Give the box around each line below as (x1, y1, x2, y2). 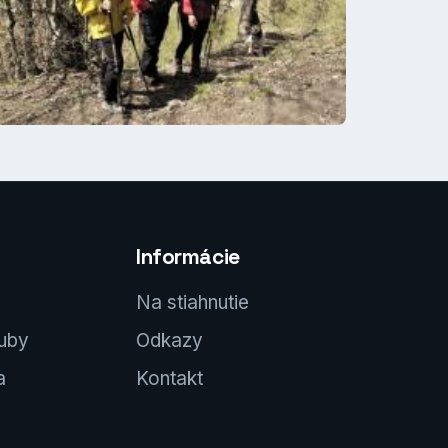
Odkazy (136, 329, 203, 353)
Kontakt (136, 367, 203, 391)
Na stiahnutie (136, 291, 249, 315)
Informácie (136, 243, 240, 271)
